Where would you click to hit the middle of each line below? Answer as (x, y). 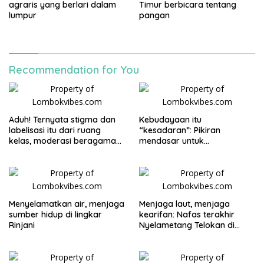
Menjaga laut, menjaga (184, 204)
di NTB (152, 162)
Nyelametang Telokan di (187, 225)
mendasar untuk (171, 141)
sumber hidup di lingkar (55, 214)
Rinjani (22, 225)
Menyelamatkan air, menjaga (67, 204)
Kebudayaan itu (170, 119)
